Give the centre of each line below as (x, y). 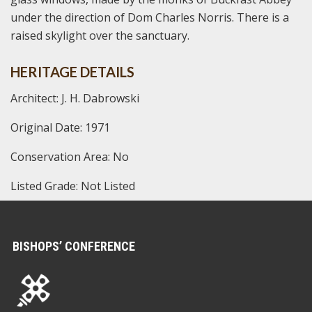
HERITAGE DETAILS (72, 71)
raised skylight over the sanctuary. (100, 35)
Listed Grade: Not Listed (73, 186)
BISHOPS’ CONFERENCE (74, 246)
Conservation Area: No (70, 156)
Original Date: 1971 (60, 127)
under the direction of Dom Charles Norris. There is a (150, 17)
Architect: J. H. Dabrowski (75, 98)
